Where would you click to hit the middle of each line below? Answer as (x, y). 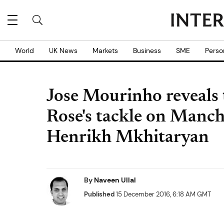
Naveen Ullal (115, 180)
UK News (63, 50)
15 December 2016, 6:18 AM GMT (163, 194)
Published (99, 194)
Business (147, 50)
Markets (105, 50)
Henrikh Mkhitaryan (128, 138)
